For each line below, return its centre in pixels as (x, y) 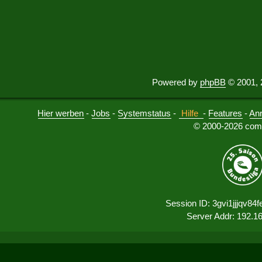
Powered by (176, 82)
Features (225, 113)
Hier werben (61, 113)
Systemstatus (144, 113)
